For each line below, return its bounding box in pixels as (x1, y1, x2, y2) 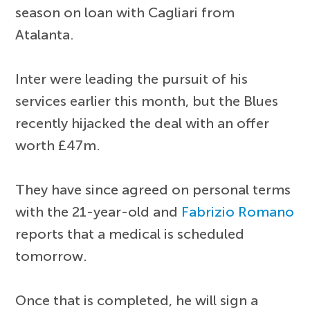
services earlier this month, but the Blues (15, 93, 279, 110)
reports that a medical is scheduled (15, 226, 245, 243)
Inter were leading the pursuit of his (15, 71, 248, 88)
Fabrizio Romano (181, 203, 295, 221)
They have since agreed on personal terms (15, 181, 291, 199)
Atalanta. (15, 26, 75, 44)
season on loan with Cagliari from (15, 4, 235, 21)
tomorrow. (15, 248, 88, 265)
